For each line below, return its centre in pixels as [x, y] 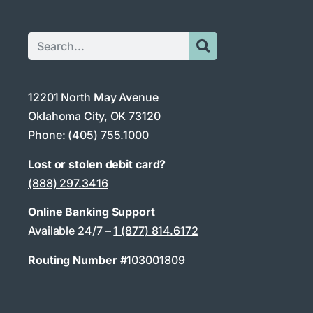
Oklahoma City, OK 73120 [94, 116]
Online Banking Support [92, 212]
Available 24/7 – [71, 231]
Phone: [48, 135]
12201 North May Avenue [93, 97]
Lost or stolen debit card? [97, 164]
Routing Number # [78, 260]
